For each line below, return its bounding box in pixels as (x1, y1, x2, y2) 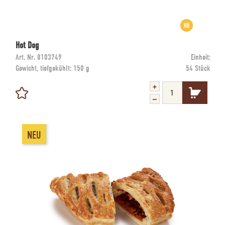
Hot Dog (16, 40, 39, 51)
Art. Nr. (16, 52, 35, 62)
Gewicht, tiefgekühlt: (16, 63, 73, 73)
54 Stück (186, 63, 210, 73)
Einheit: (191, 52, 210, 62)
